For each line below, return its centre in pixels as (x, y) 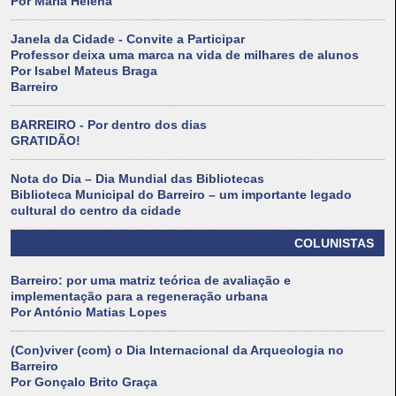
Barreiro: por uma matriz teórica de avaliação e (151, 281)
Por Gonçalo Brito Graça (84, 382)
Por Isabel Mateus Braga (84, 71)
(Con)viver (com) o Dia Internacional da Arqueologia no (177, 350)
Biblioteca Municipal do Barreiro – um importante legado (181, 195)
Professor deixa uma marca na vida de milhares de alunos (185, 55)
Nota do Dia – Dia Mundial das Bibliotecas (137, 179)
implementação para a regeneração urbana (139, 297)
